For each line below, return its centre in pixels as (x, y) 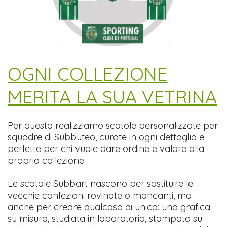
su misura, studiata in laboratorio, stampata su (105, 219)
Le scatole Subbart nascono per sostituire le (101, 184)
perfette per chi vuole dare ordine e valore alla (106, 149)
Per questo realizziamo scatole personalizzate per (113, 126)
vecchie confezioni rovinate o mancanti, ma (100, 196)
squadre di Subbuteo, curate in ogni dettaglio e (106, 137)
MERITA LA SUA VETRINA (112, 97)
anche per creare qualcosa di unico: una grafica (109, 207)
